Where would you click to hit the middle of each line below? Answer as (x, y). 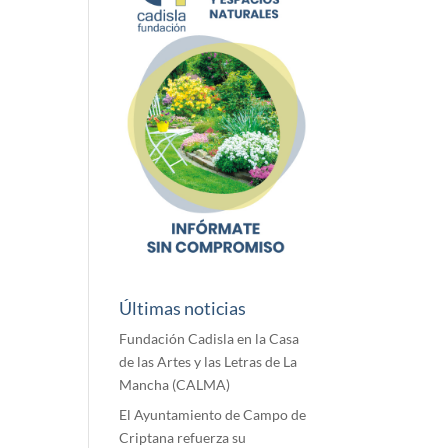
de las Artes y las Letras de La (208, 361)
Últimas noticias (183, 307)
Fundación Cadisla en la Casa (209, 338)
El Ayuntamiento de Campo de (213, 414)
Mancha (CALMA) (175, 384)
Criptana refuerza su (183, 437)
